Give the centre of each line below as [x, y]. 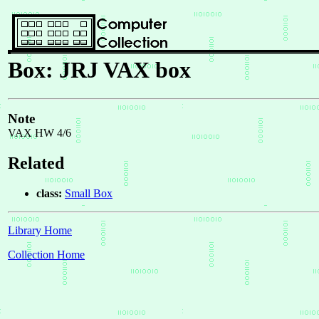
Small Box [89, 194]
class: [49, 194]
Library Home [40, 231]
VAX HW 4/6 [40, 133]
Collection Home [46, 255]
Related [36, 163]
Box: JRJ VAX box [99, 70]
